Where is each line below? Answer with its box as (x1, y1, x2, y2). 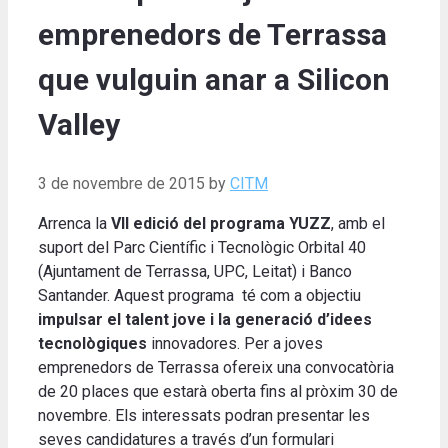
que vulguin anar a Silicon (38, 62, 390, 98)
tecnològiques (38, 334, 147, 354)
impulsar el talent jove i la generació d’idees (38, 310, 372, 330)
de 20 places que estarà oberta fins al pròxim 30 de (38, 382, 398, 402)
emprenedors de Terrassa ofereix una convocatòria (38, 358, 394, 378)
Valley (38, 107, 120, 143)
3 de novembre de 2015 (38, 174, 205, 194)
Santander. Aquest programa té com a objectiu (38, 286, 361, 306)
